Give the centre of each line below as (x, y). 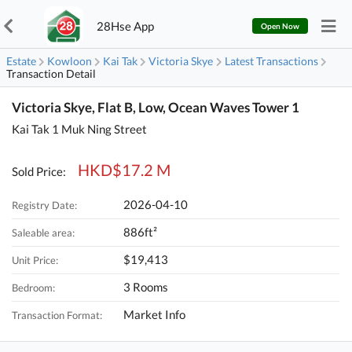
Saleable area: (44, 233)
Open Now (280, 26)
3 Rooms (146, 287)
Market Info (155, 315)
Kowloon (70, 61)
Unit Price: (35, 260)
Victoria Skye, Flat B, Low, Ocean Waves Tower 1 (156, 108)
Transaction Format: (57, 315)
